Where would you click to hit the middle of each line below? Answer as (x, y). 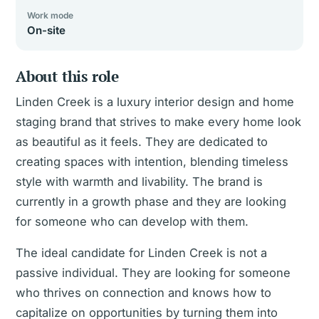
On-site (46, 30)
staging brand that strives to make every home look (158, 122)
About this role (67, 76)
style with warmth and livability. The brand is (139, 182)
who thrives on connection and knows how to (143, 293)
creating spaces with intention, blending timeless (152, 162)
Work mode (50, 15)
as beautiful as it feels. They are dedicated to (142, 142)
